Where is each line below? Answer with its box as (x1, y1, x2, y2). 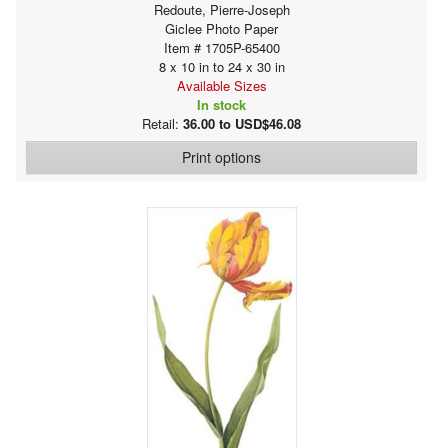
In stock (197, 94, 246, 114)
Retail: (142, 113, 183, 133)
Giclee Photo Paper (165, 18, 278, 38)
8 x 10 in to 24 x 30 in (158, 56, 285, 76)
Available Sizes (176, 75, 267, 95)
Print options (182, 146, 261, 167)
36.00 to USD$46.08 (183, 113, 301, 133)
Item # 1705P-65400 (163, 37, 280, 57)
